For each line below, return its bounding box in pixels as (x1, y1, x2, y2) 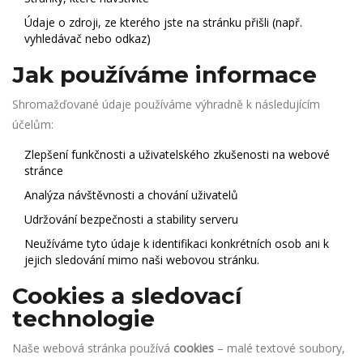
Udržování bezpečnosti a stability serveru (24, 211, 238, 227)
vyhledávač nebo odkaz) (24, 31, 151, 46)
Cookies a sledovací (12, 282, 241, 310)
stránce (24, 163, 63, 178)
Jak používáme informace (12, 61, 317, 88)
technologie (12, 305, 155, 332)
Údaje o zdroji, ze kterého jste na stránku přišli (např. (24, 15, 302, 30)
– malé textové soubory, (214, 340, 345, 356)
